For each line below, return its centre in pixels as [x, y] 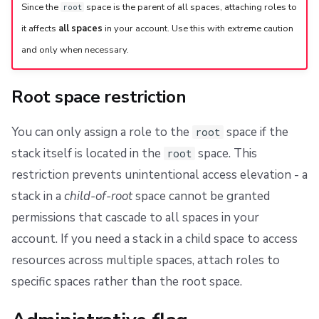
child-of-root [98, 197]
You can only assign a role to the [102, 132]
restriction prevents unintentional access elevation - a [159, 175]
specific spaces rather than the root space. [127, 282]
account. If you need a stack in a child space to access [155, 239]
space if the [256, 132]
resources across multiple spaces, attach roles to [146, 261]
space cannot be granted [201, 197]
